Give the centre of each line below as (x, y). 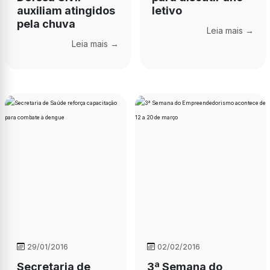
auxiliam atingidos (66, 11)
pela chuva (46, 24)
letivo (167, 11)
